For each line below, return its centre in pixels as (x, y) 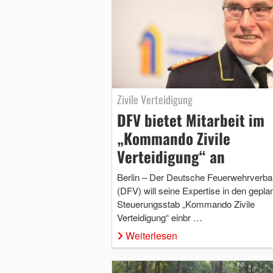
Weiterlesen (151, 236)
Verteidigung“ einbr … (159, 218)
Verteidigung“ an (171, 157)
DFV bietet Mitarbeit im (190, 120)
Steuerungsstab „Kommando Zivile (186, 204)
